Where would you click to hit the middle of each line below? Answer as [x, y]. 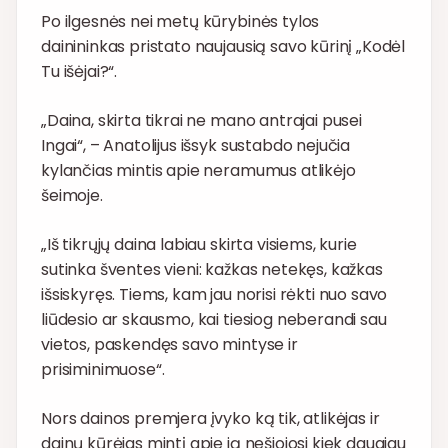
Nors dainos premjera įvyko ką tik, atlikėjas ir [210, 419]
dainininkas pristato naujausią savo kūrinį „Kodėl [223, 47]
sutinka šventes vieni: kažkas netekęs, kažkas [212, 270]
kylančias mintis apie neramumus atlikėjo [198, 171]
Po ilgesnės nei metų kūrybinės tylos [180, 22]
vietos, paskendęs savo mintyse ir [169, 345]
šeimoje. [72, 196]
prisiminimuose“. [103, 370]
